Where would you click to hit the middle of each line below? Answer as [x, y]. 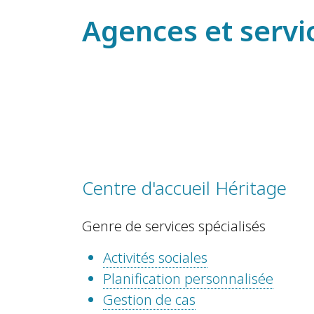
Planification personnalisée [188, 279]
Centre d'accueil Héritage [184, 188]
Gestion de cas [149, 300]
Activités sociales [155, 258]
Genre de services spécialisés [174, 226]
